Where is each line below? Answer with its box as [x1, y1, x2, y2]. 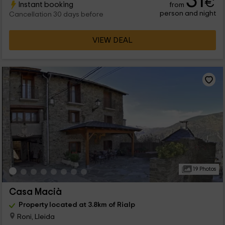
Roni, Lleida [15, 212, 55, 220]
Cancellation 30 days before [9, 11, 103, 19]
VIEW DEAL [92, 36, 133, 45]
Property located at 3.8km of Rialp [18, 201, 135, 209]
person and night [160, 10, 216, 18]
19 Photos [191, 166, 216, 172]
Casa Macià [9, 187, 62, 197]
